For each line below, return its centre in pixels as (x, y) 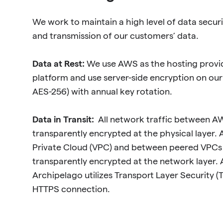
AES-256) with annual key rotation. (102, 92)
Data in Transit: (64, 119)
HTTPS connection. (71, 189)
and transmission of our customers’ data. (116, 36)
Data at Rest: (59, 64)
